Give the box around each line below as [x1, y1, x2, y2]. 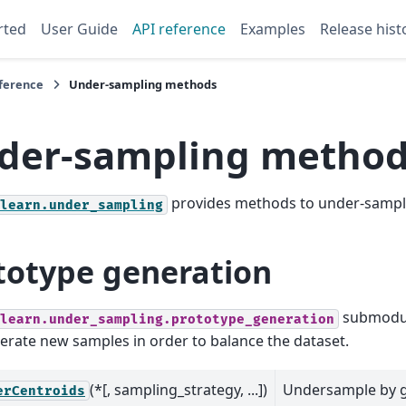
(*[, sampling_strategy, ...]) [90, 379, 267, 400]
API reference [132, 19, 226, 39]
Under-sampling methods [69, 76, 217, 92]
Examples [240, 19, 305, 39]
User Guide [41, 19, 118, 39]
